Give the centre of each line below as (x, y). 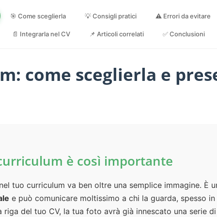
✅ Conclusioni (184, 34)
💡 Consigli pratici (110, 16)
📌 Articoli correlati (116, 34)
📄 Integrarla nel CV (41, 34)
